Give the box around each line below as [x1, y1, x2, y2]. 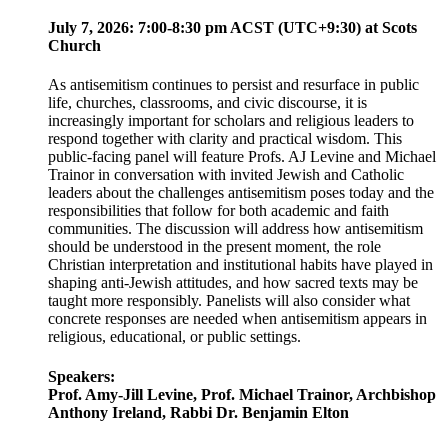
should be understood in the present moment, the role [48, 238, 381, 256]
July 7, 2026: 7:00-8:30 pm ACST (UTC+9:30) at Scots [48, 19, 417, 37]
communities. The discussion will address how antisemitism [48, 220, 423, 238]
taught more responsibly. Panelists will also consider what [48, 292, 410, 310]
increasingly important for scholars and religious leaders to [48, 112, 414, 130]
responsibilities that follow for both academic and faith [48, 202, 389, 220]
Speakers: [48, 367, 115, 385]
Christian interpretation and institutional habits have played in [48, 256, 433, 274]
